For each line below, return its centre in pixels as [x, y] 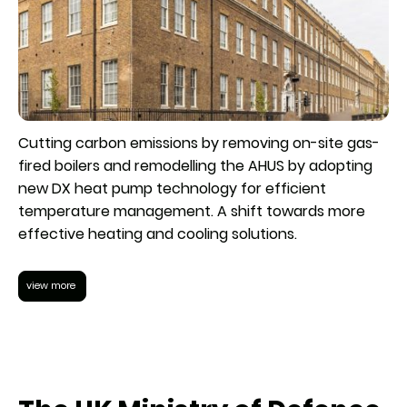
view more [52, 285]
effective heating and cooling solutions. [158, 233]
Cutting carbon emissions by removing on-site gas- [199, 143]
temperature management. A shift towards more [192, 211]
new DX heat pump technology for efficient [172, 188]
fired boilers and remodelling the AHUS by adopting [195, 165]
